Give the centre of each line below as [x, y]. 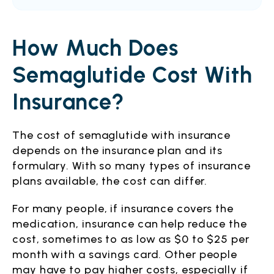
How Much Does [95, 48]
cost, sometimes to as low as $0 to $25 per [131, 239]
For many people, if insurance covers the [123, 209]
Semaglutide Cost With [132, 75]
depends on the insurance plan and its [118, 150]
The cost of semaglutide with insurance [122, 135]
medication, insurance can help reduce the [130, 224]
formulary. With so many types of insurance [131, 166]
